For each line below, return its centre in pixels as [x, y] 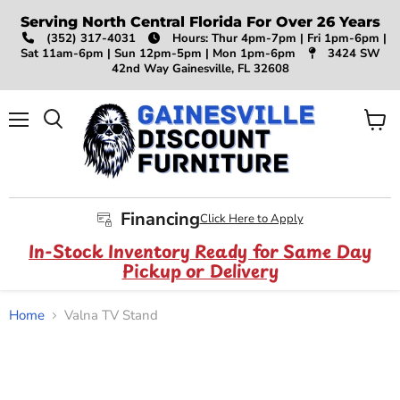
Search [72, 137]
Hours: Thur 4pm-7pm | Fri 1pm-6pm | [278, 38]
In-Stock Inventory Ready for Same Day [200, 252]
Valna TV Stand [111, 316]
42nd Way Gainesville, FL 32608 [200, 69]
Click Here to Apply [251, 219]
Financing [160, 219]
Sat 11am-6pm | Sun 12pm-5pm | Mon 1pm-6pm [159, 54]
